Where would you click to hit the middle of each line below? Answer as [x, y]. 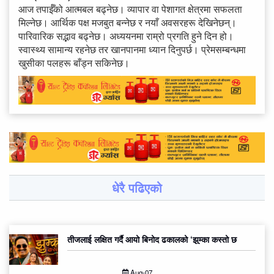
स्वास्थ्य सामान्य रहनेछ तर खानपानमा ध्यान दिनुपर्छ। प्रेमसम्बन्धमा [132, 50]
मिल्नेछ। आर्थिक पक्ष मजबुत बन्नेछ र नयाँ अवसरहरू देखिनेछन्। [128, 23]
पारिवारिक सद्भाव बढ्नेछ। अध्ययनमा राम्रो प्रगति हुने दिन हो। [126, 36]
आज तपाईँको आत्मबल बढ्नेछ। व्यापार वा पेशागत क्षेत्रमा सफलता [130, 9]
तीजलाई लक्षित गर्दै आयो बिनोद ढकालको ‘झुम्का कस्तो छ [152, 239]
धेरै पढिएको [137, 187]
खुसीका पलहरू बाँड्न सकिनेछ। [74, 63]
